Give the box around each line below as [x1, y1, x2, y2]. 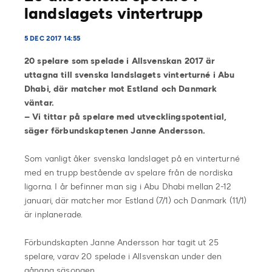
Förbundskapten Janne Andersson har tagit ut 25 [24, 237, 219, 248]
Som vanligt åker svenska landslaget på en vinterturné [24, 153, 240, 164]
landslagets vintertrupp [24, 3, 203, 23]
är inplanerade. [24, 209, 83, 220]
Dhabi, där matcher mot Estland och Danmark [24, 83, 217, 94]
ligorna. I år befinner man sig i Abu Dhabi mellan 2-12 [24, 181, 232, 192]
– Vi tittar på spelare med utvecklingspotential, [24, 111, 227, 122]
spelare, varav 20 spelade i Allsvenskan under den [24, 251, 222, 262]
